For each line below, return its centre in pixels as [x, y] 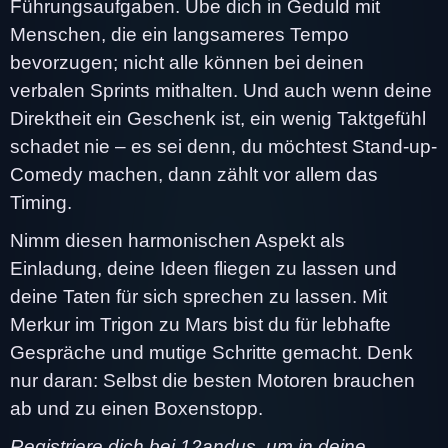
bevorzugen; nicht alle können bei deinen [187, 62]
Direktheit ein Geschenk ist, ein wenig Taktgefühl [218, 118]
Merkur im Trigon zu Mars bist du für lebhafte [200, 324]
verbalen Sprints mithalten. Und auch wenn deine [221, 90]
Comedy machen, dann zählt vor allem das [194, 174]
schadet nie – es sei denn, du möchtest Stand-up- [223, 146]
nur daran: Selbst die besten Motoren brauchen [212, 380]
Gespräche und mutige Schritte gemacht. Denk [211, 352]
